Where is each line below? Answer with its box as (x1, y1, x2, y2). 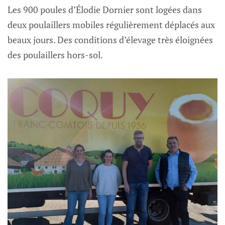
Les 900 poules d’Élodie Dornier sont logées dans (8, 4, 202, 16)
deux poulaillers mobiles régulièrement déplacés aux (8, 19, 215, 31)
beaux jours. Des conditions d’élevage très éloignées (8, 34, 213, 46)
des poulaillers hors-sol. (8, 49, 103, 61)
